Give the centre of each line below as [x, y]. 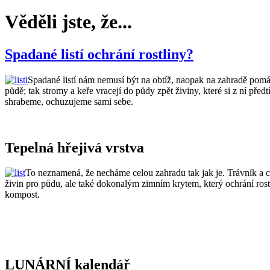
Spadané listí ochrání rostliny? [99, 54]
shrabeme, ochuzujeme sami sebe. [69, 101]
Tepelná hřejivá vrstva [74, 147]
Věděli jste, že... [68, 22]
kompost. [22, 195]
